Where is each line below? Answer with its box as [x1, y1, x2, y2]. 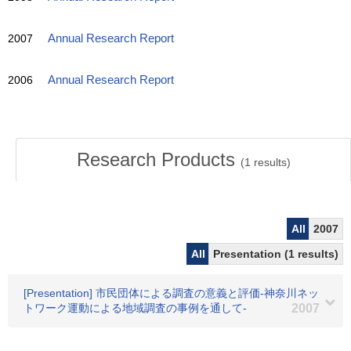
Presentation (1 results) [213, 248, 338, 260]
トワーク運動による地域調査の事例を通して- [24, 302, 247, 314]
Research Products [76, 149, 241, 170]
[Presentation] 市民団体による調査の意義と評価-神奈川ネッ [24, 287, 319, 299]
